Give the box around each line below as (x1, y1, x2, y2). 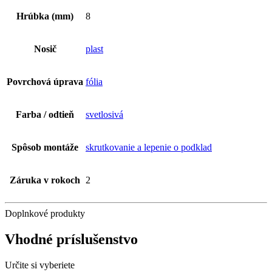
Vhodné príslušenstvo (5, 231, 138, 248)
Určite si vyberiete (5, 260, 75, 271)
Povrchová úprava (7, 76, 83, 87)
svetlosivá (86, 109, 123, 120)
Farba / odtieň (16, 109, 74, 120)
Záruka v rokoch (10, 175, 80, 186)
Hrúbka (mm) (16, 11, 73, 22)
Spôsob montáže (12, 142, 78, 153)
